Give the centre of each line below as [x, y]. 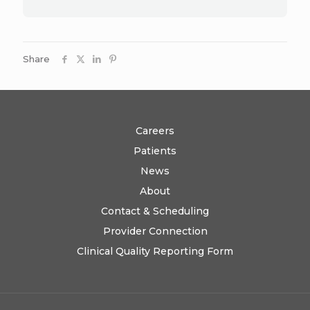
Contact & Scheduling [155, 211]
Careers [155, 131]
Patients [155, 151]
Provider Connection [155, 231]
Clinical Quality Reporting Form [155, 252]
